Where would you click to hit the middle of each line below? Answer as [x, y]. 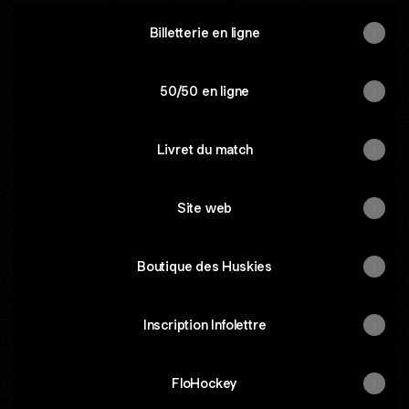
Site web [204, 208]
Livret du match [204, 149]
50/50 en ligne [204, 91]
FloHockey [204, 383]
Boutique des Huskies [204, 266]
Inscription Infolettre [204, 325]
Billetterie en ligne [204, 32]
